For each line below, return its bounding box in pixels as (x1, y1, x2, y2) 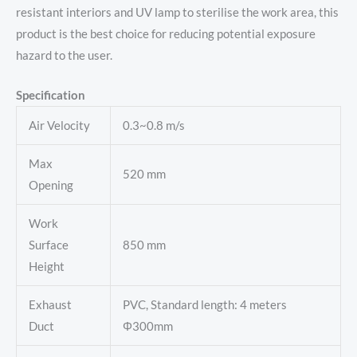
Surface (28, 238, 69, 253)
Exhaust (28, 298, 72, 312)
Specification (16, 88, 85, 103)
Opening (28, 178, 73, 193)
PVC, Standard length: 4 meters (122, 298, 287, 312)
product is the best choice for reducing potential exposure (16, 26, 316, 41)
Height (28, 260, 65, 274)
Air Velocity (28, 119, 90, 133)
